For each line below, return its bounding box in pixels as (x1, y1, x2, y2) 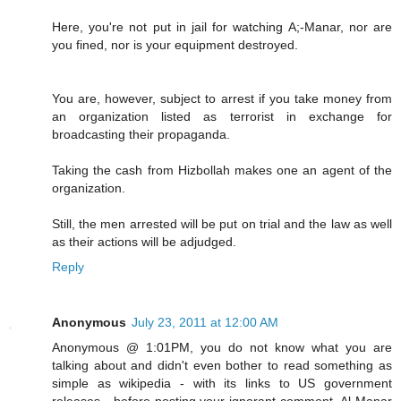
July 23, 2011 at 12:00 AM (132, 315, 278, 330)
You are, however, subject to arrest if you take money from (52, 91, 392, 107)
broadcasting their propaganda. (52, 127, 230, 142)
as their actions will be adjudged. (52, 235, 236, 250)
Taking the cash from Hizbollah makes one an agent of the (52, 163, 392, 178)
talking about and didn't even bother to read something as (52, 358, 392, 373)
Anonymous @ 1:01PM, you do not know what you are (52, 340, 392, 355)
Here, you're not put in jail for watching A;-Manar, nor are (52, 20, 392, 35)
